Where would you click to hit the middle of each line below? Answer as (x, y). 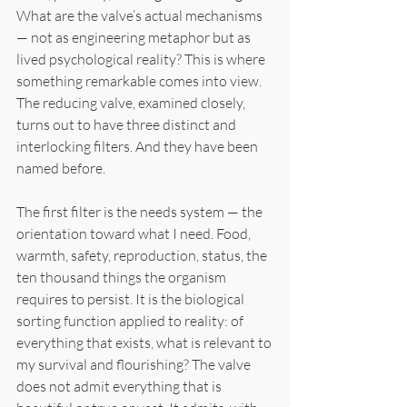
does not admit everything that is (120, 386)
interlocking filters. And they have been (139, 146)
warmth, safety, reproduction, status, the (143, 255)
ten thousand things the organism (123, 277)
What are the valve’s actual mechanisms (141, 15)
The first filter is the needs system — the (141, 211)
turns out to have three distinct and (128, 124)
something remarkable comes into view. (140, 80)
